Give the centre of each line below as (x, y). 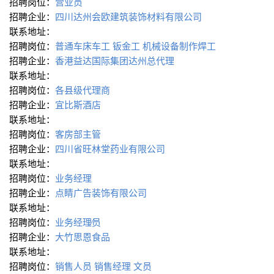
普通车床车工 (83, 46)
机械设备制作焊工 (179, 46)
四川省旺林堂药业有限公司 (111, 149)
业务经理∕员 (78, 222)
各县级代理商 (83, 90)
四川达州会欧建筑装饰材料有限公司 (130, 17)
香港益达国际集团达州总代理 (116, 61)
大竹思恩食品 (84, 237)
